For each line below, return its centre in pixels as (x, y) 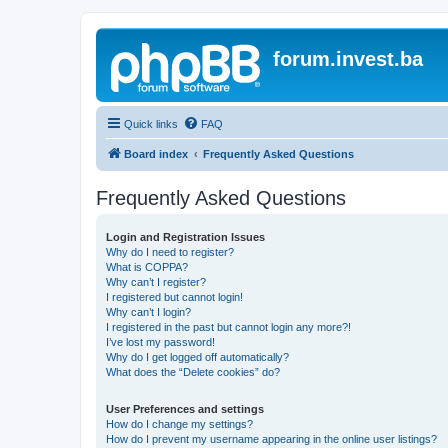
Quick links (151, 124)
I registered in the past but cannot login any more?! (228, 327)
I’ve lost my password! (160, 342)
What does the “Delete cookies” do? (193, 372)
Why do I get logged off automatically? (197, 357)
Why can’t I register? (156, 282)
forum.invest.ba (348, 59)
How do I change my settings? (179, 424)
